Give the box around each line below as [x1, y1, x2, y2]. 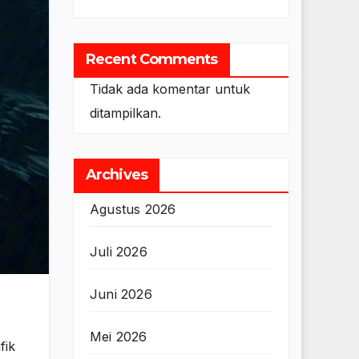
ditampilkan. [90, 105, 161, 122]
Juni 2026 [90, 286, 152, 303]
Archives [86, 166, 147, 184]
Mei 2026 [90, 329, 147, 345]
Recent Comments [86, 50, 218, 69]
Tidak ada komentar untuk [90, 81, 250, 98]
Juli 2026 [90, 244, 147, 260]
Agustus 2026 [90, 201, 176, 218]
